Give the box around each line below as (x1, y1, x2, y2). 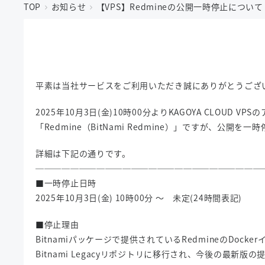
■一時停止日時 (35, 177, 96, 189)
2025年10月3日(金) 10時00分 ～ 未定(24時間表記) (35, 192, 243, 203)
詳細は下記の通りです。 (35, 147, 131, 159)
